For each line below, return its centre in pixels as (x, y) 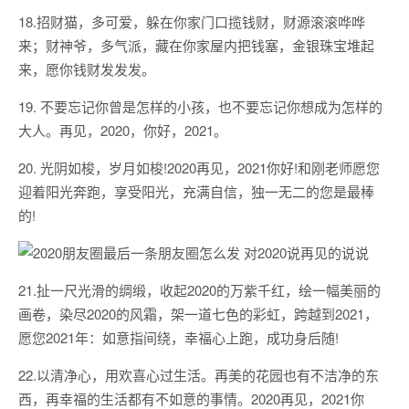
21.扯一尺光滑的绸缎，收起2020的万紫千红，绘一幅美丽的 (199, 290)
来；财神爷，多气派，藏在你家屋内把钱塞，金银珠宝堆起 (196, 45)
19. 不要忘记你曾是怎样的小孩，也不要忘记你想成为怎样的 (200, 106)
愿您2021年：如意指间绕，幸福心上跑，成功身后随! (178, 337)
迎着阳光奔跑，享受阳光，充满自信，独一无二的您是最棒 (196, 191)
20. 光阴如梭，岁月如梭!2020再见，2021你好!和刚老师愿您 (199, 168)
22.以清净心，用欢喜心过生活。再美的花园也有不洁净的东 (199, 375)
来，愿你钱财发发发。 (87, 69)
